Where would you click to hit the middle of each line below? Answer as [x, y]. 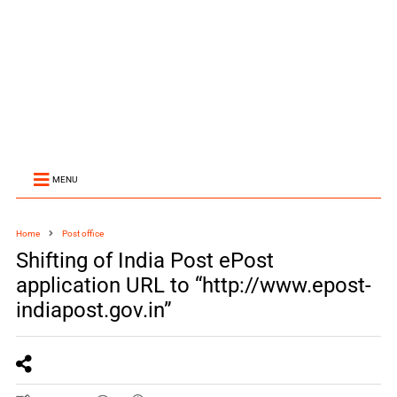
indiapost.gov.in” [93, 310]
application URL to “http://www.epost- [193, 285]
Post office [82, 234]
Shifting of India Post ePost [144, 261]
